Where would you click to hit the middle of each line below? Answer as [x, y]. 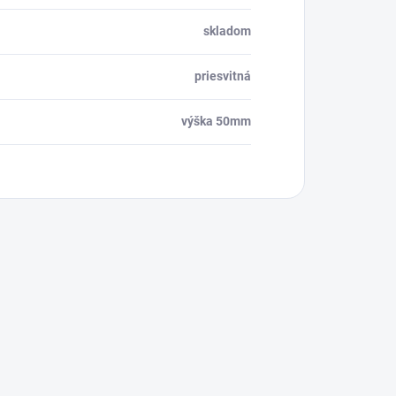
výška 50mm [216, 122]
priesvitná [223, 76]
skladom [227, 31]
